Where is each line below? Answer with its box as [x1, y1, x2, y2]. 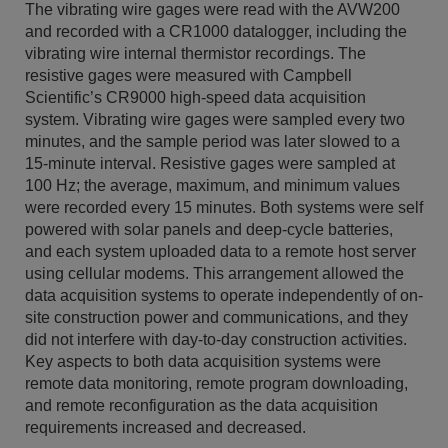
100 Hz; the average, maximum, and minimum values [25, 177, 400, 195]
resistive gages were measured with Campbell [25, 67, 352, 85]
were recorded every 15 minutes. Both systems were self [25, 199, 423, 217]
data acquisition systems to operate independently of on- [25, 287, 423, 305]
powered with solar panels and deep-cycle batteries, [25, 221, 393, 239]
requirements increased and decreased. [25, 419, 306, 437]
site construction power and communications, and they [25, 309, 408, 327]
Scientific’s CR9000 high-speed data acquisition [25, 89, 366, 107]
